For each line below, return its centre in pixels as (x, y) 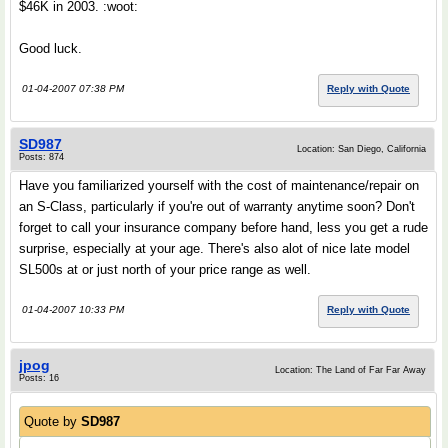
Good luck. (50, 48)
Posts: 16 (39, 378)
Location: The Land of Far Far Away (350, 370)
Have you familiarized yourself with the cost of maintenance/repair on (219, 185)
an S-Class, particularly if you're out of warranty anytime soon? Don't (217, 206)
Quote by (52, 421)
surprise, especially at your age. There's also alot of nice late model (214, 248)
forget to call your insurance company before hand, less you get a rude (223, 227)
